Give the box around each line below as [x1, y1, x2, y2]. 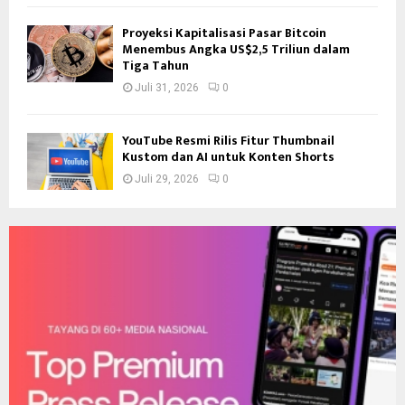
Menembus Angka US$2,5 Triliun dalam [122, 38, 350, 60]
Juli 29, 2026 [135, 172, 199, 185]
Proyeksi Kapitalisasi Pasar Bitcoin [122, 22, 326, 43]
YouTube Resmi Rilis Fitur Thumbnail [122, 129, 334, 151]
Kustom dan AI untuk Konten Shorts [122, 146, 334, 167]
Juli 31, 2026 [135, 80, 199, 94]
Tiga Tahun [122, 54, 189, 76]
